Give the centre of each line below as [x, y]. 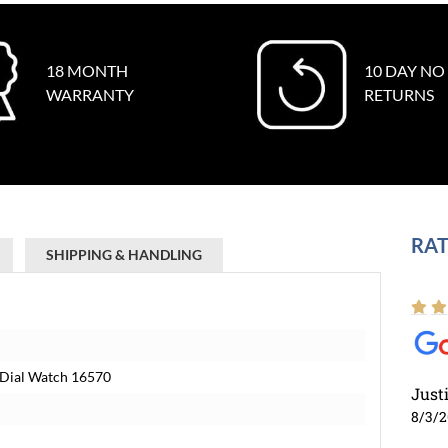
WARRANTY [89, 94]
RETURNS [399, 94]
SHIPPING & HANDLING [124, 254]
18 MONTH [86, 70]
